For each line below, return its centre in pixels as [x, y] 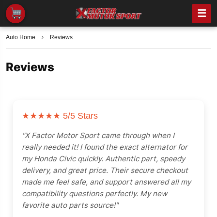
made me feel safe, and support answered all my [106, 182]
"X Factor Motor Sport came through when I [98, 135]
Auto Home [21, 37]
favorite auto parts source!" [70, 205]
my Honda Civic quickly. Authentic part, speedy [103, 159]
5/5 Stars [79, 116]
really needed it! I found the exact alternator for [105, 147]
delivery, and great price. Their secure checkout [105, 170]
